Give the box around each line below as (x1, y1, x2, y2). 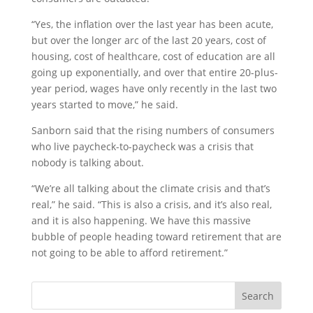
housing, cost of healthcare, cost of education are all (31, 50, 275, 63)
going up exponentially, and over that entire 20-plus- (31, 66, 278, 79)
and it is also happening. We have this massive (31, 214, 251, 227)
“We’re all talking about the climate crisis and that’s (31, 182, 270, 195)
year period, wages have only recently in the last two (31, 82, 277, 95)
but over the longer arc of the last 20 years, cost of (31, 34, 266, 47)
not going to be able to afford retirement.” (31, 246, 228, 259)
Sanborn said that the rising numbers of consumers (31, 124, 275, 137)
